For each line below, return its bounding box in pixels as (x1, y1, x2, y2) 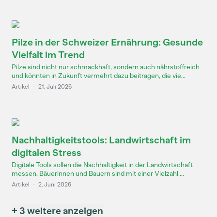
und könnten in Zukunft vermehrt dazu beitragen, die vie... (12, 72, 186, 80)
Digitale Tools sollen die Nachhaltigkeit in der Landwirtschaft (12, 161, 193, 169)
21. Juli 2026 (38, 83, 72, 90)
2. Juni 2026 (38, 181, 71, 188)
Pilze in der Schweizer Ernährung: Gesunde (12, 36, 203, 48)
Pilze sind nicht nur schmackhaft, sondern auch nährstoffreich (12, 63, 200, 71)
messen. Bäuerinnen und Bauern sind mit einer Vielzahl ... (12, 170, 184, 178)
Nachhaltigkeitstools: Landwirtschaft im (12, 134, 191, 146)
